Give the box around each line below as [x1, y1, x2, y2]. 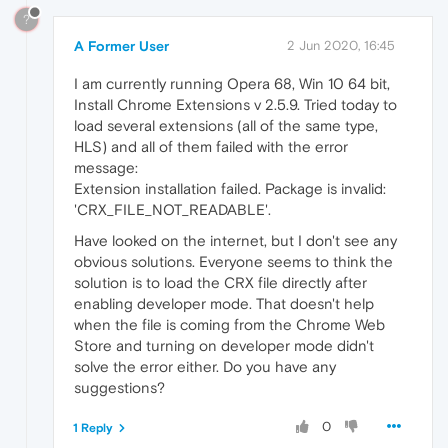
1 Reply [73, 420, 113, 435]
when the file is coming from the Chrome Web [74, 315, 385, 333]
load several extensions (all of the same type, [74, 116, 378, 134]
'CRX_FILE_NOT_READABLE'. [74, 200, 271, 218]
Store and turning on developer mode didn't [74, 336, 374, 354]
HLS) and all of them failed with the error [74, 137, 348, 155]
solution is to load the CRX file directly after [74, 273, 367, 291]
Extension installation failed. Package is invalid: [74, 179, 386, 197]
